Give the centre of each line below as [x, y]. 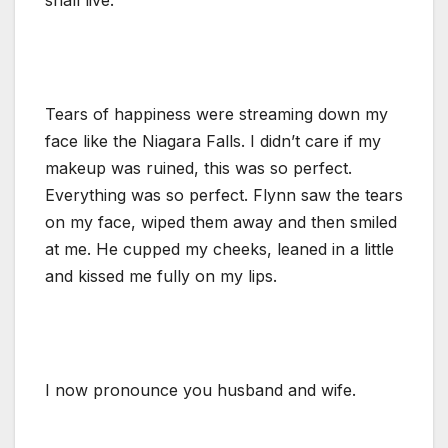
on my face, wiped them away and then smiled [221, 221]
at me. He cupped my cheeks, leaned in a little [219, 248]
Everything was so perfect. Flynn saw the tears [224, 194]
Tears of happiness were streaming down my [216, 113]
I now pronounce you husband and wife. [200, 389]
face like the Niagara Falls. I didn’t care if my [213, 140]
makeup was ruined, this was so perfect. [198, 167]
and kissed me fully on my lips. [161, 275]
